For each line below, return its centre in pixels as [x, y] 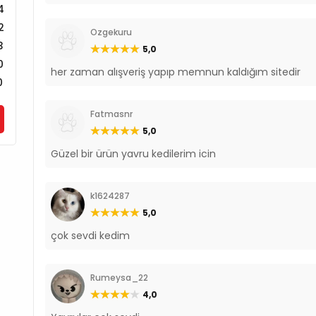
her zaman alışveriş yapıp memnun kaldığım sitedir [176, 72]
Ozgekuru [111, 32]
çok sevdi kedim [91, 236]
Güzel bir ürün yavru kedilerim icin [134, 154]
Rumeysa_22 [120, 278]
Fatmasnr [112, 114]
